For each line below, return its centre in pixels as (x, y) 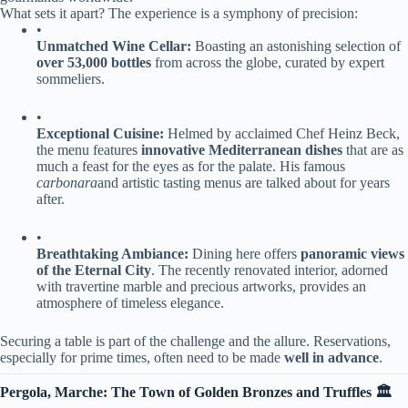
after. (51, 199)
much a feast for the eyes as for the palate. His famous (191, 166)
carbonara (67, 182)
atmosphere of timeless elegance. (130, 302)
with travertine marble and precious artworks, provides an (201, 286)
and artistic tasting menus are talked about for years (244, 182)
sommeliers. (71, 78)
